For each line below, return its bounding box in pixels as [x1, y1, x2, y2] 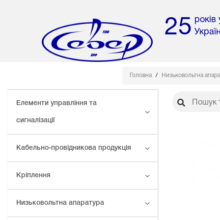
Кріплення [16, 172, 51, 179]
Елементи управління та [16, 100, 97, 107]
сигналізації [16, 117, 55, 124]
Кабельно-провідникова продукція [16, 145, 131, 152]
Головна [130, 73, 153, 79]
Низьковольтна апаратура [16, 200, 104, 207]
